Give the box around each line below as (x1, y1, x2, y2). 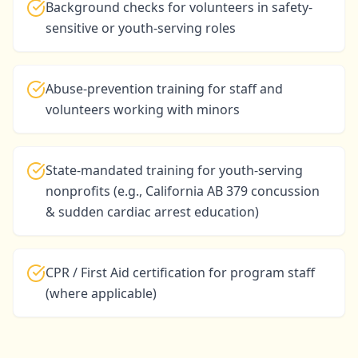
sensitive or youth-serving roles (46, 19, 236, 37)
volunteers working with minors (46, 101, 240, 118)
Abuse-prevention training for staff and (46, 80, 283, 97)
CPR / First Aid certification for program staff (46, 264, 315, 281)
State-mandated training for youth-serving (46, 161, 303, 179)
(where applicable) (46, 284, 157, 302)
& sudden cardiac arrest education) (46, 203, 259, 221)
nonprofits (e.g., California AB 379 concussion (46, 182, 320, 200)
